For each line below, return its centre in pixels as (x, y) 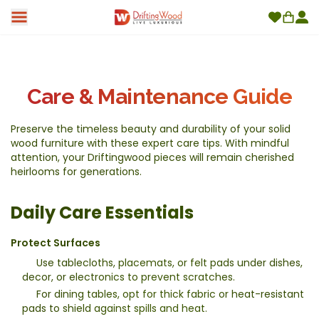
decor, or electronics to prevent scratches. (129, 277)
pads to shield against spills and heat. (115, 308)
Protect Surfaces (56, 242)
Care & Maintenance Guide (159, 96)
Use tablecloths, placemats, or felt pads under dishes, (169, 262)
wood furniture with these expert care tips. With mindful (150, 143)
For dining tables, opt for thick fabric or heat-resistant (170, 294)
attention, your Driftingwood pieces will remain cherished (152, 157)
